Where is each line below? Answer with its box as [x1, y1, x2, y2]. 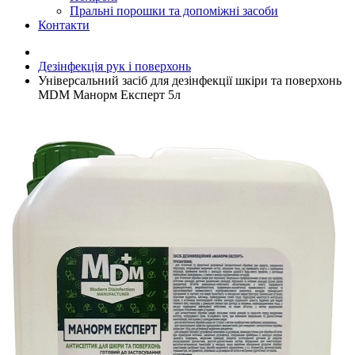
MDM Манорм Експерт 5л [38, 88, 181, 102]
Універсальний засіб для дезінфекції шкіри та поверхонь [38, 74, 342, 88]
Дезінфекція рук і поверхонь [38, 59, 191, 74]
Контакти [38, 18, 90, 32]
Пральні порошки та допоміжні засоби [70, 4, 278, 18]
